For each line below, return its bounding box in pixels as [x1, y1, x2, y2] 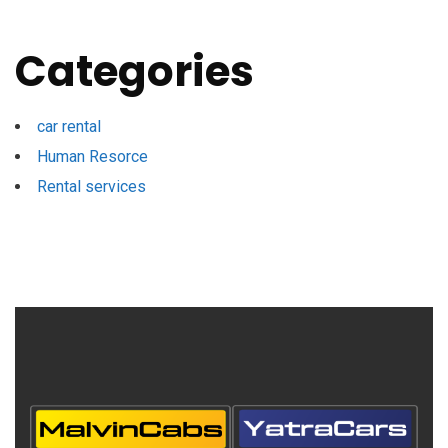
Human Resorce [37, 147, 148, 167]
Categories [15, 42, 254, 102]
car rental [37, 117, 101, 137]
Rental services [37, 177, 146, 197]
